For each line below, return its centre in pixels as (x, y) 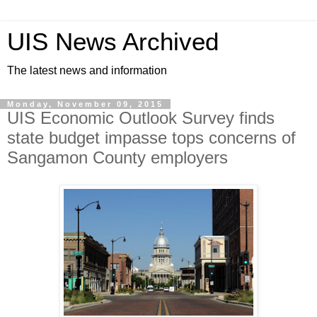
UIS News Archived (113, 42)
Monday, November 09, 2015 (85, 104)
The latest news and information (87, 70)
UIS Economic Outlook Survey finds (141, 118)
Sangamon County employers (117, 157)
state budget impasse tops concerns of (151, 138)
